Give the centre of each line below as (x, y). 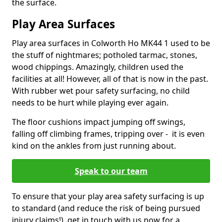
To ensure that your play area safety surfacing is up (108, 196)
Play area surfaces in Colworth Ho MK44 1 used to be (111, 43)
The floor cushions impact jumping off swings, (99, 122)
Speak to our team (111, 171)
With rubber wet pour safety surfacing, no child (101, 91)
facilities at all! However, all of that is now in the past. (110, 79)
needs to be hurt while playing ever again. (90, 103)
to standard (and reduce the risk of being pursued (106, 208)
